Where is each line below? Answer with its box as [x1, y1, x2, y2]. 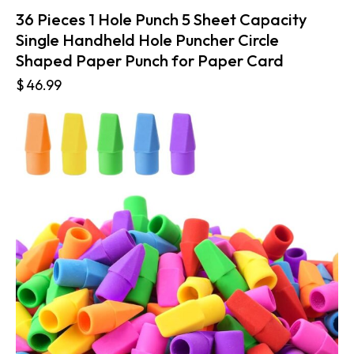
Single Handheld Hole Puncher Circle [16, 29, 279, 50]
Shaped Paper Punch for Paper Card [16, 50, 284, 70]
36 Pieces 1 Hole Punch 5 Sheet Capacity [16, 9, 307, 29]
